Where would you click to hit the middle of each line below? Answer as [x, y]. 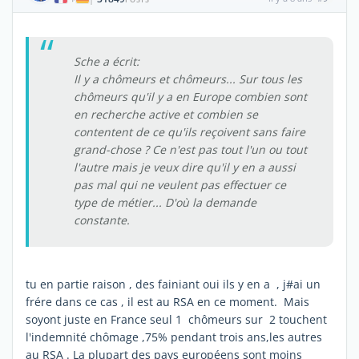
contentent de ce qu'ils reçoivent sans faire [190, 131]
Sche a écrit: [107, 61]
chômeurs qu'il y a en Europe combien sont [190, 96]
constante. [102, 220]
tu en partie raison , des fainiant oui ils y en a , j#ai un [173, 284]
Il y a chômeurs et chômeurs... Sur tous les [188, 79]
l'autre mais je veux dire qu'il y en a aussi [185, 167]
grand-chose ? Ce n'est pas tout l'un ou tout [190, 149]
